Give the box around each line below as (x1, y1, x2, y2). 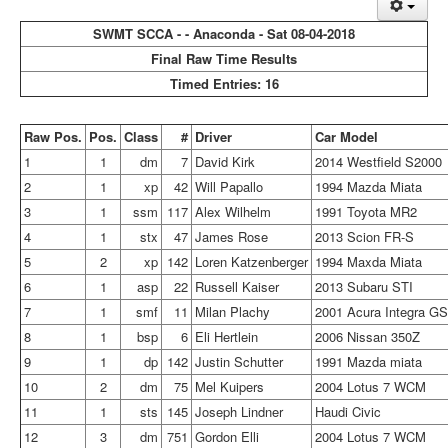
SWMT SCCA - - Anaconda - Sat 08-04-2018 (93, 24, 355, 43)
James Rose (195, 227, 268, 246)
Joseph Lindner (195, 402, 283, 421)
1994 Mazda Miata (315, 177, 422, 196)
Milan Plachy (195, 302, 270, 321)
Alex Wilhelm (195, 202, 271, 221)
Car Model (315, 127, 378, 146)
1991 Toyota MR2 (315, 202, 417, 221)
